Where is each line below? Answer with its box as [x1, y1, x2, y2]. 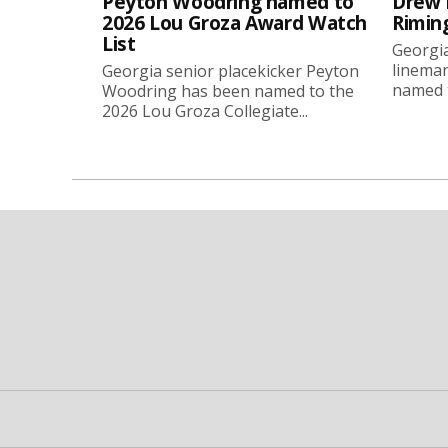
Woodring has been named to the [102, 79, 354, 102]
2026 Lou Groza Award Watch [102, 8, 368, 36]
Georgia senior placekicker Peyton [102, 59, 359, 82]
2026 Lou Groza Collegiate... [102, 99, 308, 122]
